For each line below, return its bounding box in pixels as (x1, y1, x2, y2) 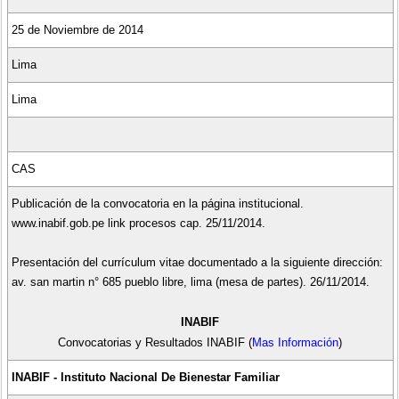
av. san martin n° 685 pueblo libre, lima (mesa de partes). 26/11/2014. (11, 274, 370, 289)
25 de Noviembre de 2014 (11, 22, 143, 37)
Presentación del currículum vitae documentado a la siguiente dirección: (11, 255, 383, 269)
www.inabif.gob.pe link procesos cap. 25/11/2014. (11, 216, 265, 230)
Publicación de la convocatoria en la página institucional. (11, 196, 304, 210)
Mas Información (252, 335, 339, 349)
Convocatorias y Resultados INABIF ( (58, 335, 253, 349)
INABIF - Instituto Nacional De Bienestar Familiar (11, 370, 280, 384)
